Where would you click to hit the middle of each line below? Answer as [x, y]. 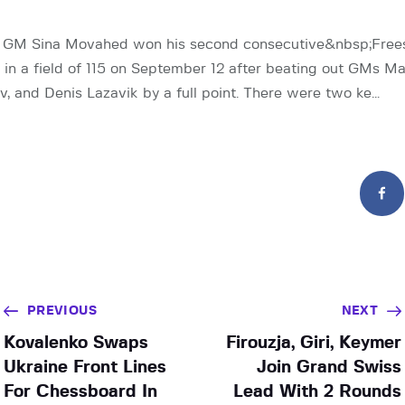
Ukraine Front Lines [85, 367]
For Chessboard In [80, 391]
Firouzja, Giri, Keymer [314, 343]
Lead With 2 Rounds [318, 391]
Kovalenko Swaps [75, 343]
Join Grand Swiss [330, 367]
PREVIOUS [61, 311]
